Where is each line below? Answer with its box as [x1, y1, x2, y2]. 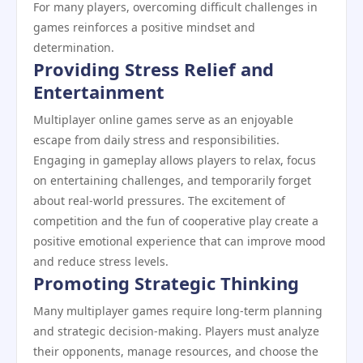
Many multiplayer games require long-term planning [33, 303, 322, 318]
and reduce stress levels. [33, 254, 169, 269]
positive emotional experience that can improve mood [33, 233, 326, 249]
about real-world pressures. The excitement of [33, 193, 285, 208]
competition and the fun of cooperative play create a [33, 213, 318, 228]
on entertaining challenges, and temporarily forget [33, 173, 311, 188]
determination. [33, 40, 114, 55]
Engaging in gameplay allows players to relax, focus [33, 152, 316, 168]
